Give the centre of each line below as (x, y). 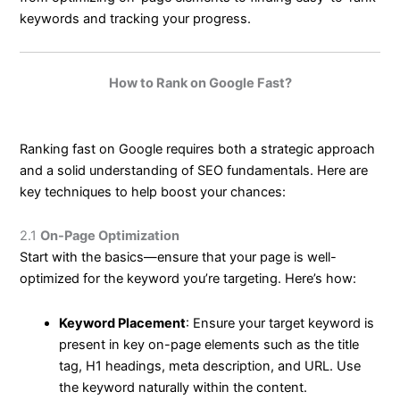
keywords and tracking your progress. (136, 18)
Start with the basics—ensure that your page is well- (179, 258)
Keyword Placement (123, 323)
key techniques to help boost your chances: (153, 192)
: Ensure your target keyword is (280, 323)
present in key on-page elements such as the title (209, 344)
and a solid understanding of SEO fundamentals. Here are (194, 170)
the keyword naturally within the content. (183, 387)
